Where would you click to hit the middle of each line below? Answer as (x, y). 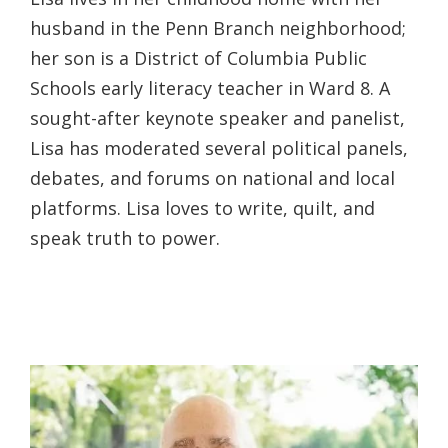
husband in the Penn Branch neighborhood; (218, 28)
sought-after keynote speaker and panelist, (217, 118)
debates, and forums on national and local (212, 178)
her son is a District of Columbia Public (198, 58)
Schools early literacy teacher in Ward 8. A (210, 88)
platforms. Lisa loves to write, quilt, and (202, 208)
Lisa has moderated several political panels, (219, 148)
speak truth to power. (125, 238)
